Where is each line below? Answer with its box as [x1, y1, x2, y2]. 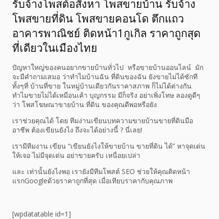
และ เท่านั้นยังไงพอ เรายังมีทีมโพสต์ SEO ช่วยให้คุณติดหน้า [12, 167, 190, 176]
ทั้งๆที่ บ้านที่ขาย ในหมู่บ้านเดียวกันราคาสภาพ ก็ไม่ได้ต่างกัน [12, 81, 192, 91]
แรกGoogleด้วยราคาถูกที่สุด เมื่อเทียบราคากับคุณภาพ [12, 176, 173, 186]
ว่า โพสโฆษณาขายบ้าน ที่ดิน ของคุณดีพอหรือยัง [12, 100, 157, 109]
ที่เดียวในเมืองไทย [12, 40, 100, 55]
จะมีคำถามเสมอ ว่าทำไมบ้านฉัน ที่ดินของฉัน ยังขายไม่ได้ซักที [12, 72, 197, 82]
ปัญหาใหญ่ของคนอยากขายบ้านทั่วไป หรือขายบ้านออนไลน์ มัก [12, 63, 203, 72]
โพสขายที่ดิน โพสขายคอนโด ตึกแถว [12, 11, 184, 26]
